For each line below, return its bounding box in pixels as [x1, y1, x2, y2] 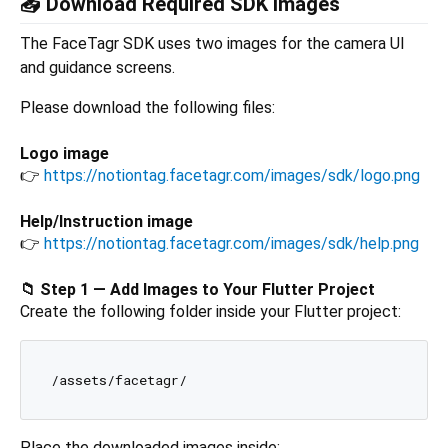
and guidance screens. [20, 57, 175, 77]
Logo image [20, 143, 109, 163]
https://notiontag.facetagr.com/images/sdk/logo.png [44, 165, 420, 185]
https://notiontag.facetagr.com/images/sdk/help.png [44, 233, 419, 253]
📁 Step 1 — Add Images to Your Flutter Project [20, 279, 375, 299]
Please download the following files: [20, 97, 275, 117]
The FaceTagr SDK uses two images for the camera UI [20, 33, 405, 53]
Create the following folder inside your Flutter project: [20, 301, 401, 321]
